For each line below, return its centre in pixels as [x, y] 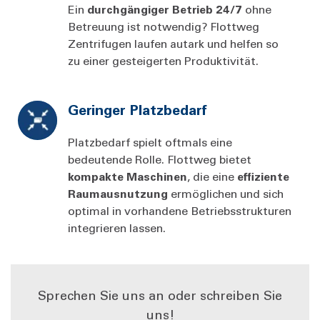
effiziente [263, 176]
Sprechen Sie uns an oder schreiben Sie [160, 295]
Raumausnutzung [118, 193]
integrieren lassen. [118, 227]
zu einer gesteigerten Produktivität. [165, 60]
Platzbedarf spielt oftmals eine [150, 141]
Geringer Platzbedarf [137, 109]
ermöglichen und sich [226, 193]
